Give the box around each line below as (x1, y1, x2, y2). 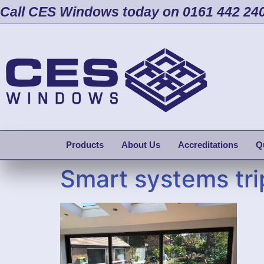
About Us (121, 140, 160, 150)
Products (66, 140, 104, 150)
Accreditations (178, 140, 238, 150)
